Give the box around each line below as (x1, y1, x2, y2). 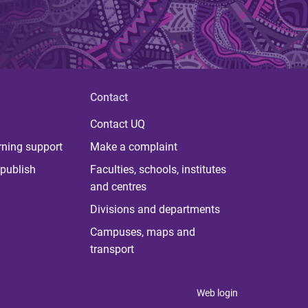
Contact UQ (89, 118, 145, 131)
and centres (89, 180, 146, 193)
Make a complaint (89, 140, 177, 153)
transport (89, 243, 134, 256)
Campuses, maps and (89, 225, 195, 239)
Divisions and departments (89, 203, 220, 216)
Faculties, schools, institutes (89, 163, 226, 176)
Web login (197, 287, 238, 298)
